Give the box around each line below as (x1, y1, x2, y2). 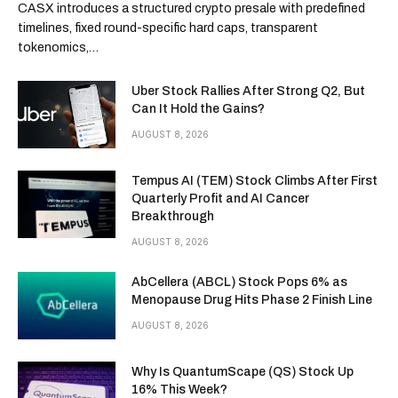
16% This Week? (131, 383, 227, 396)
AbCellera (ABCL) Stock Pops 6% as (131, 275, 347, 289)
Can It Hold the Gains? (131, 102, 265, 115)
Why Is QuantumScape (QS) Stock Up (131, 365, 354, 378)
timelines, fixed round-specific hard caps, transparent (18, 21, 318, 35)
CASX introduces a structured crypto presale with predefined (18, 2, 365, 15)
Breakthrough (131, 210, 214, 223)
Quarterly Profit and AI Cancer (131, 192, 309, 205)
